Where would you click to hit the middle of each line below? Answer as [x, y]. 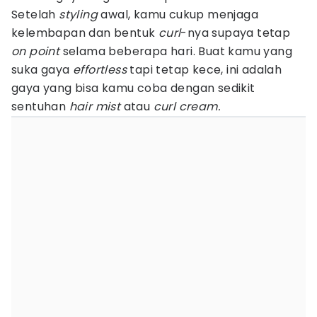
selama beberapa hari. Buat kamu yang [176, 51]
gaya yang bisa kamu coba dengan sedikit [133, 88]
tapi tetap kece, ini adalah [204, 70]
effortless [100, 70]
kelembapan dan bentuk [85, 33]
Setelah [35, 15]
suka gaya [42, 70]
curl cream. [187, 106]
